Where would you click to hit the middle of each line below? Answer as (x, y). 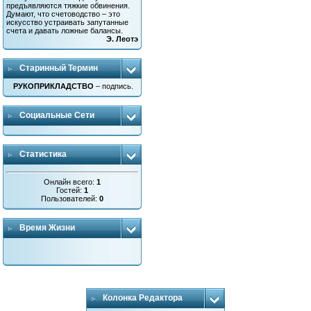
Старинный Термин (59, 68)
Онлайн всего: (70, 182)
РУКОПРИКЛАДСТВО (54, 86)
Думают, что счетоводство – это (64, 14)
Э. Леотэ (123, 39)
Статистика (43, 154)
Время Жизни (48, 228)
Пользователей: (70, 198)
